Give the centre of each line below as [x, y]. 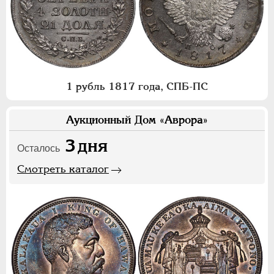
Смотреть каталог [63, 168]
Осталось [39, 148]
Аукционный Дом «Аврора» [137, 119]
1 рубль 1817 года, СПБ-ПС [137, 86]
